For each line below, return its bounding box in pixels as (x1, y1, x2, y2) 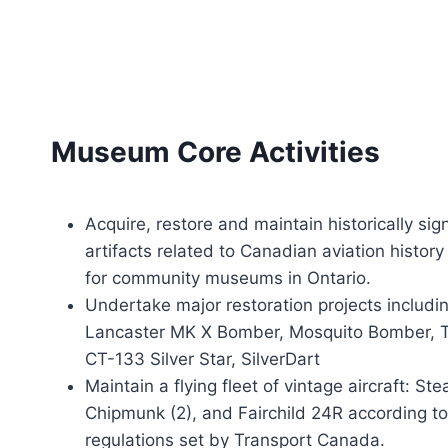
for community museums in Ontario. (85, 268, 371, 288)
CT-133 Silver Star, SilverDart (85, 349, 320, 369)
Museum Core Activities (51, 135, 380, 169)
